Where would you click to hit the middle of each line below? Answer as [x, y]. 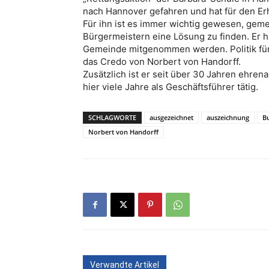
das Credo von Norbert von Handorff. [162, 62]
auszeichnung [228, 117]
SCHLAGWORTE [112, 117]
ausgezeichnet [171, 117]
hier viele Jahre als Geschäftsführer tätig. [171, 87]
